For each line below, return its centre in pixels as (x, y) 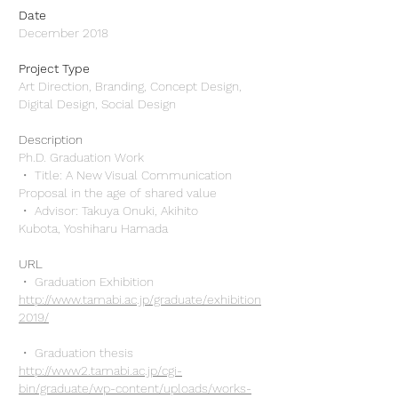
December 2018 (64, 33)
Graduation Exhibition (94, 282)
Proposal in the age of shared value (118, 193)
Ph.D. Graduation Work (81, 157)
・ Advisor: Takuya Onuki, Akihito (108, 211)
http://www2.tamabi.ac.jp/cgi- (100, 370)
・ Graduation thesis (76, 353)
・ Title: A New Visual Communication (125, 175)
